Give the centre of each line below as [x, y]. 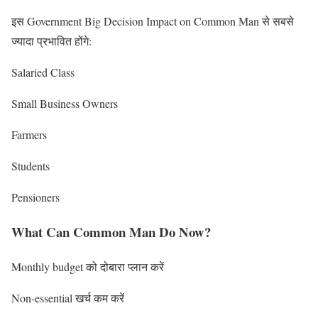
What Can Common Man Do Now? [111, 232]
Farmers [29, 135]
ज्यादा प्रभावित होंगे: [51, 41]
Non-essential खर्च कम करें [68, 297]
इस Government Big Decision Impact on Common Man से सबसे [153, 21]
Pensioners [35, 197]
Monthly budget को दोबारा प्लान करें [88, 266]
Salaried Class [43, 72]
